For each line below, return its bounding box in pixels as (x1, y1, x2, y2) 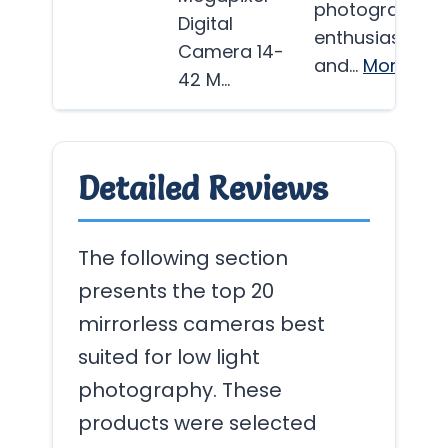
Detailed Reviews (78, 167, 328, 208)
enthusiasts (314, 24, 418, 50)
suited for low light (78, 342, 260, 371)
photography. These (78, 375, 282, 404)
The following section (78, 243, 288, 272)
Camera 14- (178, 38, 284, 64)
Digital (178, 10, 233, 36)
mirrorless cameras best (78, 309, 325, 338)
